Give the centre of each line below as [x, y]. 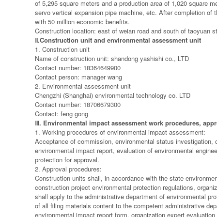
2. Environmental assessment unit [83, 86]
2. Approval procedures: [68, 169]
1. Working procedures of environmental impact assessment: [120, 132]
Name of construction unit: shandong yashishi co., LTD [112, 58]
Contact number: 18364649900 [78, 68]
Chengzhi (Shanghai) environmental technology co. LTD [113, 95]
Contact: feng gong [62, 114]
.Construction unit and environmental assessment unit [119, 40]
